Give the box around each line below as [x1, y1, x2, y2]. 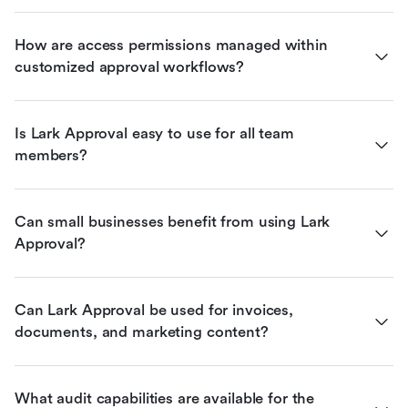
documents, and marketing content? [15, 322, 269, 341]
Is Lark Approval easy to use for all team [15, 124, 294, 142]
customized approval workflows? [15, 57, 245, 76]
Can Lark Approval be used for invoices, [15, 301, 294, 319]
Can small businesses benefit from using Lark [15, 212, 331, 230]
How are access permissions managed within [15, 36, 328, 54]
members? [15, 146, 87, 164]
